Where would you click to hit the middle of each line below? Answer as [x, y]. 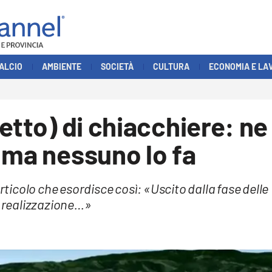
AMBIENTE [62, 66]
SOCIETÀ [117, 66]
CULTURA [171, 66]
